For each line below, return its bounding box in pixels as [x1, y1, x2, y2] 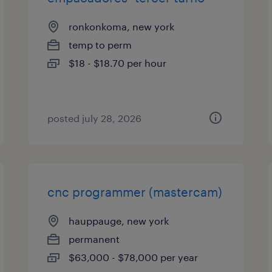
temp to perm [69, 39, 132, 50]
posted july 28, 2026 [47, 112, 142, 124]
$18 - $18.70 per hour [69, 57, 167, 69]
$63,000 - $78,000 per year [69, 251, 199, 263]
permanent [69, 233, 120, 245]
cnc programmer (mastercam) [47, 185, 223, 199]
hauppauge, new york [69, 215, 169, 226]
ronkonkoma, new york [69, 21, 175, 32]
